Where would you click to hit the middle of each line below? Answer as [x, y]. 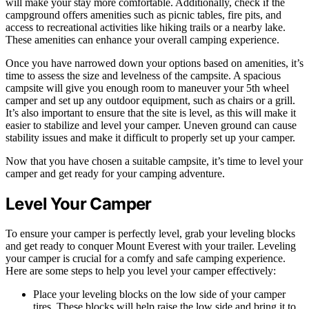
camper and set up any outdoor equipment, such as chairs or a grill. [150, 101]
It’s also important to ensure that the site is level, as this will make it [151, 113]
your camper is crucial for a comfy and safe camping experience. [146, 259]
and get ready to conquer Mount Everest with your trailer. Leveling [151, 246]
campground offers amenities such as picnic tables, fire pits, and [143, 15]
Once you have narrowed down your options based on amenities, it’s [154, 63]
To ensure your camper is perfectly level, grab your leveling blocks [150, 234]
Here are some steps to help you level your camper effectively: [141, 271]
